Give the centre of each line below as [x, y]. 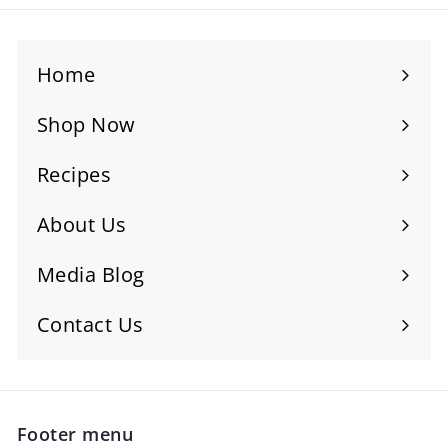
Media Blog [91, 275]
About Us [82, 225]
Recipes [74, 175]
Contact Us [90, 325]
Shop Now [86, 125]
